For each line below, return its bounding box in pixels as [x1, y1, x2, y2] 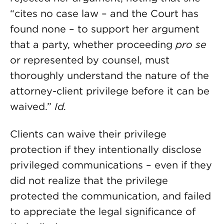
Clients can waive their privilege [10, 128, 166, 140]
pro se [175, 38, 206, 50]
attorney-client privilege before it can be [10, 85, 209, 97]
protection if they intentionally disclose [10, 143, 201, 155]
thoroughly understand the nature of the [10, 69, 209, 81]
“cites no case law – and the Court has [10, 7, 198, 19]
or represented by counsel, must [10, 54, 169, 66]
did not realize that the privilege [10, 174, 168, 186]
